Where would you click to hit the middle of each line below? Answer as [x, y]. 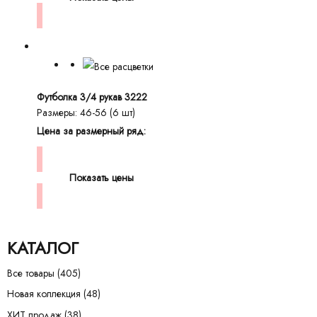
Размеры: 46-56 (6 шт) [86, 112]
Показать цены [102, 177]
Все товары [31, 273]
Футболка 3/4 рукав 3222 [92, 97]
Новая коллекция [44, 294]
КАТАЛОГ [43, 248]
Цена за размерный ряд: [91, 131]
